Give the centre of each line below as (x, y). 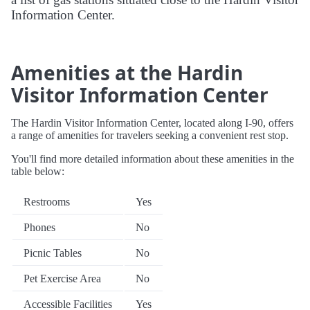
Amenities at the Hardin (127, 73)
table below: (38, 172)
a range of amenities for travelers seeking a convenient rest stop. (150, 136)
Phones (39, 228)
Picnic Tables (53, 253)
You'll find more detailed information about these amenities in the (153, 159)
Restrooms (47, 202)
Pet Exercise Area (62, 279)
